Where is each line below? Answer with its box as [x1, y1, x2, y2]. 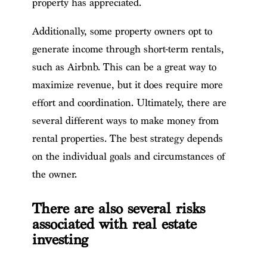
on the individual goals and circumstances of [32, 150, 225, 163]
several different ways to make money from [32, 114, 219, 127]
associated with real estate [32, 215, 197, 234]
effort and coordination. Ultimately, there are [32, 96, 226, 109]
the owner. [32, 167, 77, 181]
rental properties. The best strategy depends [32, 132, 223, 145]
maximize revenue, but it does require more [32, 78, 223, 91]
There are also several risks [32, 199, 205, 218]
